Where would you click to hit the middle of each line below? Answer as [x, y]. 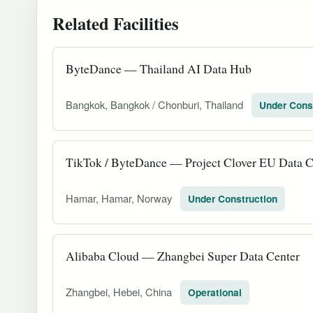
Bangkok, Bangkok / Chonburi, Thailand [156, 104]
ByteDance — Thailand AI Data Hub [159, 68]
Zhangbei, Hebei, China [120, 291]
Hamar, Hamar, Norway [120, 198]
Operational [215, 292]
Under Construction [233, 198]
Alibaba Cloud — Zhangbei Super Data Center [183, 255]
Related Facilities [116, 23]
